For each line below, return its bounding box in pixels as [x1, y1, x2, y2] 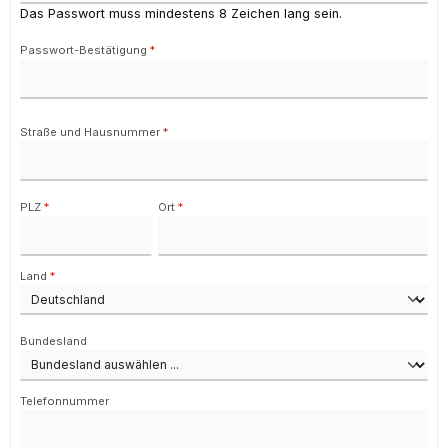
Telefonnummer [20, 393, 109, 408]
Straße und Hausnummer [20, 124, 163, 139]
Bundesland [20, 334, 87, 349]
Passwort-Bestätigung [20, 42, 150, 57]
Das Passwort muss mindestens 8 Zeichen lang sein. [20, 6, 342, 22]
